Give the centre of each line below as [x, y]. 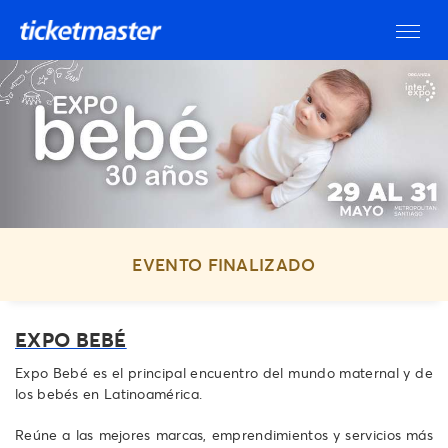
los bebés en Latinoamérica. [109, 393]
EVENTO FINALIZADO [224, 264]
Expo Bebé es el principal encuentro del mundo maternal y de [224, 372]
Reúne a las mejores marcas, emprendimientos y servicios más [224, 434]
